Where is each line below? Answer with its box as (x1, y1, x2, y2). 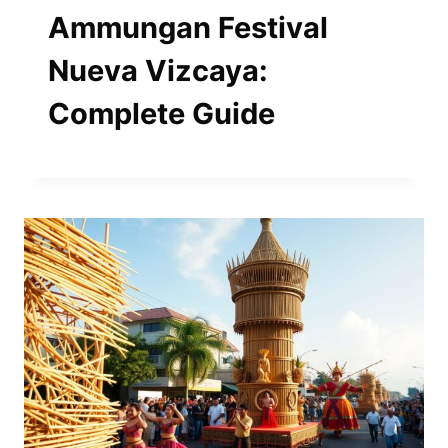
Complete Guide (48, 96, 275, 132)
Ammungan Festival (48, 10, 328, 46)
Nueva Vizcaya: (48, 53, 268, 89)
